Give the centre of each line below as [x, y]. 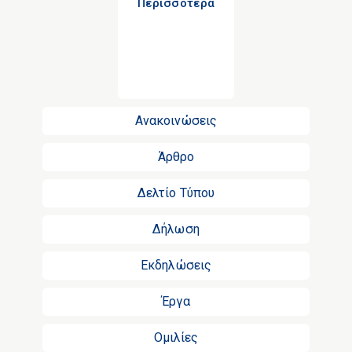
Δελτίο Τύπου [176, 193]
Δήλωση [176, 229]
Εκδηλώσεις [176, 266]
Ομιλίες [176, 338]
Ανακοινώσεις [176, 121]
